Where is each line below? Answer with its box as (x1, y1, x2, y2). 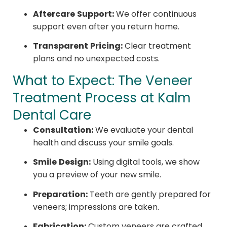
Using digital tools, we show (91, 157, 200, 167)
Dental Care (13, 106, 91, 123)
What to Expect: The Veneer (13, 72, 193, 89)
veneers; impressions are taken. (33, 201, 159, 212)
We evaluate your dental (93, 124, 193, 135)
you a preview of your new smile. (33, 169, 161, 180)
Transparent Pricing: (33, 40, 123, 52)
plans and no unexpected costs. (33, 53, 160, 64)
